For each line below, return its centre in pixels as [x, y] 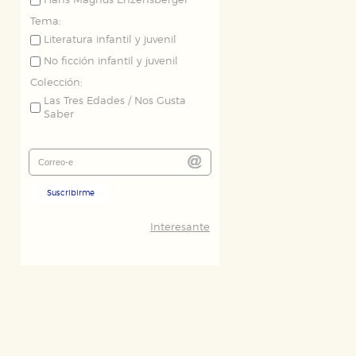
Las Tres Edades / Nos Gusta [115, 101]
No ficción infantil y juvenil [111, 62]
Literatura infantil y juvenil [110, 40]
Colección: [56, 83]
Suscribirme [71, 193]
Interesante [180, 228]
